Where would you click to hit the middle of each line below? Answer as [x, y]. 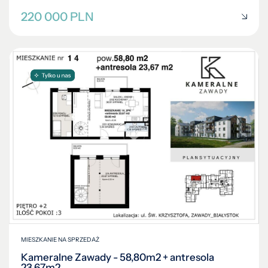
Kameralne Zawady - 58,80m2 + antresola [118, 258]
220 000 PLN [57, 16]
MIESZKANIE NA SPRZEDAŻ [60, 240]
